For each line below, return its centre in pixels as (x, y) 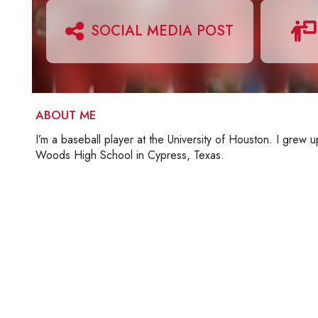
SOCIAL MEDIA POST (163, 31)
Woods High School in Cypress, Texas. (130, 155)
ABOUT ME (66, 115)
